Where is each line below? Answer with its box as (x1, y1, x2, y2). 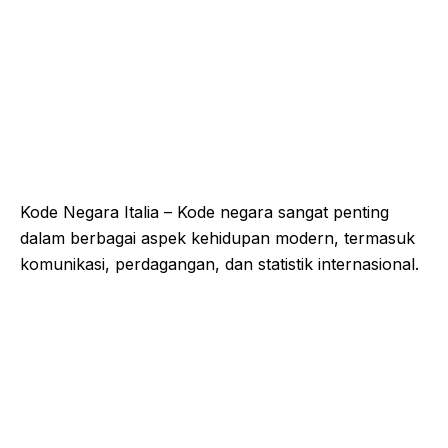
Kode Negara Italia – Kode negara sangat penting (20, 201, 389, 222)
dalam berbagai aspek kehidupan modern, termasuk (20, 227, 415, 248)
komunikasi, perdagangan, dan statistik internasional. (20, 253, 419, 274)
